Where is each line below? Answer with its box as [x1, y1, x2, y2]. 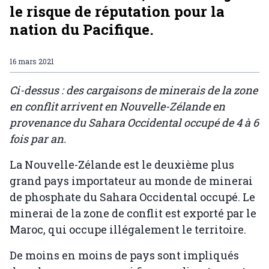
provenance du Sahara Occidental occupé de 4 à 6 [10, 115, 259, 130]
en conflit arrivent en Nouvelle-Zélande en [10, 99, 225, 114]
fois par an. [10, 131, 66, 147]
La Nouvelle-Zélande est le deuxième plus [10, 157, 234, 172]
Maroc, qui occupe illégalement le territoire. [10, 222, 246, 237]
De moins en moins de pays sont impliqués [10, 248, 239, 263]
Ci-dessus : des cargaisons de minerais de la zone [10, 83, 258, 98]
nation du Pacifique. [10, 20, 154, 40]
